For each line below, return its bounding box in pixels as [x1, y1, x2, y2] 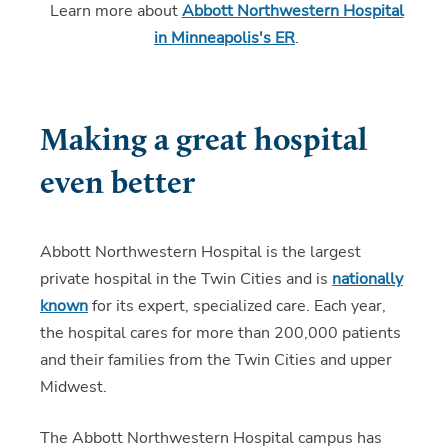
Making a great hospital [40, 125, 367, 158]
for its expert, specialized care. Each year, [88, 294, 386, 317]
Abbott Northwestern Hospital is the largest [40, 240, 361, 263]
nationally [332, 267, 403, 290]
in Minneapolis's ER [154, 26, 295, 49]
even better [40, 168, 195, 201]
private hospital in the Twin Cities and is [40, 267, 332, 290]
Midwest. [40, 375, 107, 398]
